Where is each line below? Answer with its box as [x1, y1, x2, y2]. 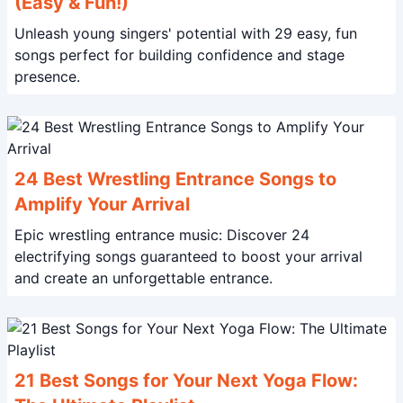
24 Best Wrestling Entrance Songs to [14, 168, 336, 190]
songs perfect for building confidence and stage [14, 46, 345, 64]
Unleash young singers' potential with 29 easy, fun [14, 24, 357, 42]
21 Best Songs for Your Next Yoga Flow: [14, 370, 358, 391]
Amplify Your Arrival [14, 193, 190, 215]
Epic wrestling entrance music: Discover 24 [14, 226, 309, 244]
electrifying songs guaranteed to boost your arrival [14, 247, 363, 265]
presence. [14, 67, 80, 85]
